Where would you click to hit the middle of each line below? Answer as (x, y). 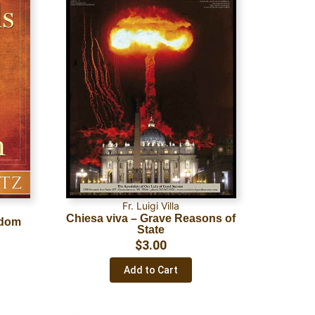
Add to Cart (151, 270)
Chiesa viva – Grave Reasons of (151, 218)
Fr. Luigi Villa (151, 206)
